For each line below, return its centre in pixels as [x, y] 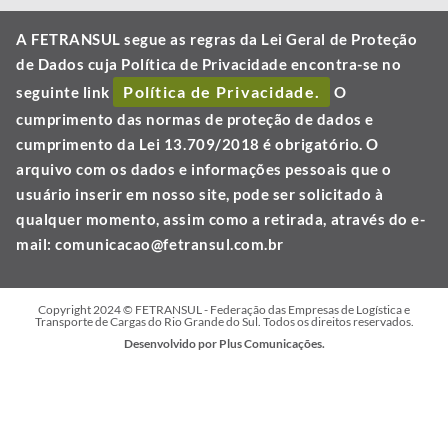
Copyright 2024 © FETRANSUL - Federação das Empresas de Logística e [224, 309]
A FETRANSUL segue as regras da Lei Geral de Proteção [217, 39]
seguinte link [65, 92]
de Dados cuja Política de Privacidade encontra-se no [209, 64]
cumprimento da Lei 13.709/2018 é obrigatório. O [197, 144]
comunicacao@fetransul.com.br [169, 244]
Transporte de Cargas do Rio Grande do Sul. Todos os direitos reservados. [224, 321]
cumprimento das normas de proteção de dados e [195, 119]
